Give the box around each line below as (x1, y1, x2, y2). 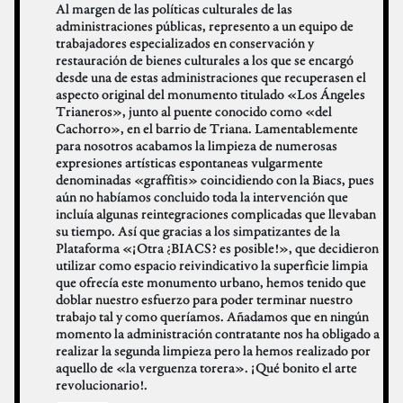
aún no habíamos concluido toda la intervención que (56, 188, 348, 206)
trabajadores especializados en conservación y (56, 34, 314, 52)
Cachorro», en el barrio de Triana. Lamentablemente (56, 120, 358, 138)
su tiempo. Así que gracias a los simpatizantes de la (56, 222, 340, 240)
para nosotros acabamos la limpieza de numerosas (56, 137, 337, 155)
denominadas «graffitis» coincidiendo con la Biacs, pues (56, 171, 374, 189)
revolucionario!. (56, 376, 148, 394)
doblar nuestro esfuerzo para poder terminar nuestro (56, 291, 353, 309)
